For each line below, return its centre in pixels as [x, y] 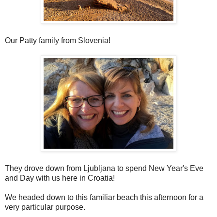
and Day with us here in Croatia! [60, 178]
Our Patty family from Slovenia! [58, 41]
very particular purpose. [45, 207]
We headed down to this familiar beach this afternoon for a [104, 198]
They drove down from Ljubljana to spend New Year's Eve [104, 169]
